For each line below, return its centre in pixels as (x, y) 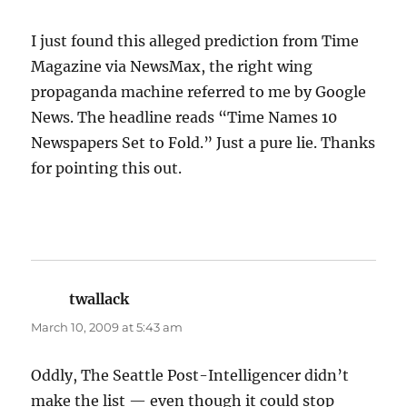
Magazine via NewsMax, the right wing (172, 67)
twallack (99, 299)
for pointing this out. (107, 169)
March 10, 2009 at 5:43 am (107, 328)
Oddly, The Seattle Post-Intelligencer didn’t (190, 376)
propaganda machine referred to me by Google (199, 92)
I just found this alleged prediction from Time (195, 41)
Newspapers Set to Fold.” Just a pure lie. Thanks (203, 143)
